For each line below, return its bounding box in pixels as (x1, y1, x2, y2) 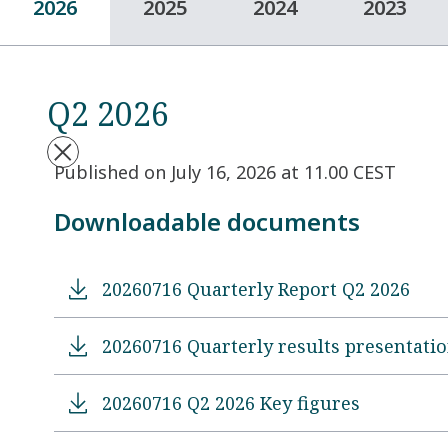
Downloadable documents (54, 205, 360, 239)
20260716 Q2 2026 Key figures (102, 390, 360, 415)
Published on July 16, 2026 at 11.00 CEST (54, 160, 396, 185)
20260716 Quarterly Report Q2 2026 (102, 276, 410, 301)
